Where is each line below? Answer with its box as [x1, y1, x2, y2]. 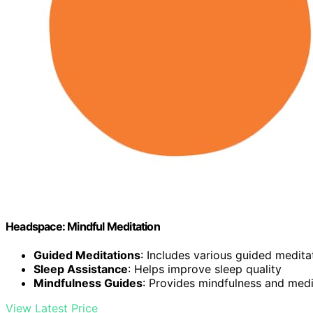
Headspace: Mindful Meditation [6, 219, 160, 233]
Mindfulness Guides [34, 276, 143, 291]
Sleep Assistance [34, 262, 128, 277]
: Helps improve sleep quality [128, 262, 282, 277]
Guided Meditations [34, 248, 140, 263]
